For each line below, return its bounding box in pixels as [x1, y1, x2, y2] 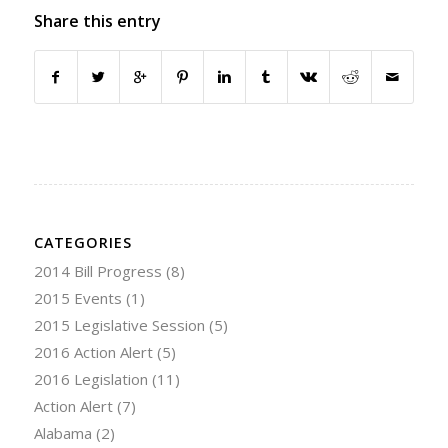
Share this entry [33, 10, 161, 33]
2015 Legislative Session [33, 315, 205, 336]
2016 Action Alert [33, 342, 153, 363]
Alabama [33, 423, 92, 444]
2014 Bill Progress [33, 261, 162, 282]
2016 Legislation [33, 369, 148, 390]
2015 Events [33, 288, 122, 309]
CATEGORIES [33, 233, 132, 253]
